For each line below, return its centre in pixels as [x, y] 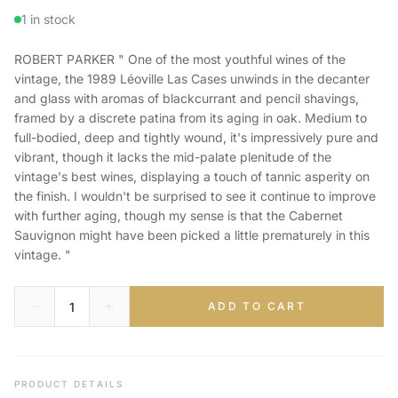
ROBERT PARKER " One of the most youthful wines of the [180, 59]
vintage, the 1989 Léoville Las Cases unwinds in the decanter [192, 79]
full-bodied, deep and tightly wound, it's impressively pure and [196, 137]
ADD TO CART [257, 306]
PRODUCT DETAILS [69, 384]
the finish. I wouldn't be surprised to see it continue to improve [195, 196]
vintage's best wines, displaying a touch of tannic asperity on [192, 176]
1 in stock [48, 19]
